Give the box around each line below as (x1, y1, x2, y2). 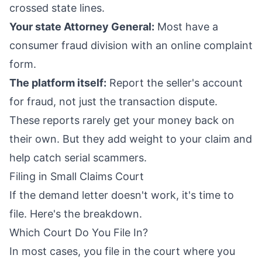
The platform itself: (9, 77, 106, 89)
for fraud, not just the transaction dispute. (9, 95, 218, 108)
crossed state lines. (9, 2, 105, 15)
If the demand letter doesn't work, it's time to (9, 189, 234, 202)
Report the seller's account (106, 77, 243, 89)
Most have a (154, 20, 218, 33)
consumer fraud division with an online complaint (9, 39, 253, 52)
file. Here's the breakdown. (9, 208, 142, 220)
